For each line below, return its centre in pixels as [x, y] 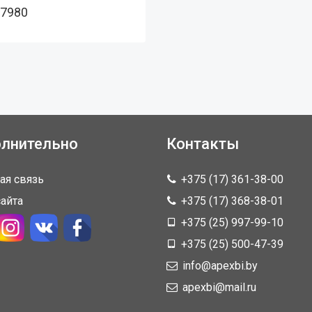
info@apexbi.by [219, 266]
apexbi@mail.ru [218, 288]
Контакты [203, 144]
